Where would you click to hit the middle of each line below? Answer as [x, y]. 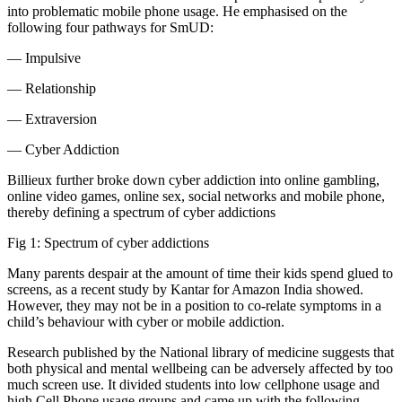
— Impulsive [44, 58]
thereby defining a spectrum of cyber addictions [141, 213]
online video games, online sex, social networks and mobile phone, [196, 197]
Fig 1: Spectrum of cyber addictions [108, 243]
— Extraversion [52, 119]
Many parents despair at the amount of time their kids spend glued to [200, 274]
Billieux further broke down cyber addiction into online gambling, [193, 180]
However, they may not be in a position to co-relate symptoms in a [194, 306]
